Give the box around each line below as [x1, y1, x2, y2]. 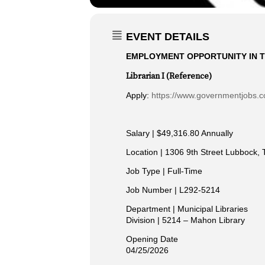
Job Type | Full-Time [126, 166, 202, 176]
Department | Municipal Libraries [126, 204, 248, 214]
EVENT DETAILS [126, 31, 209, 43]
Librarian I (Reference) [126, 71, 212, 82]
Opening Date [126, 234, 178, 244]
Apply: [126, 91, 151, 100]
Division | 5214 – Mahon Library [126, 215, 245, 225]
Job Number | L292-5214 [126, 185, 220, 195]
